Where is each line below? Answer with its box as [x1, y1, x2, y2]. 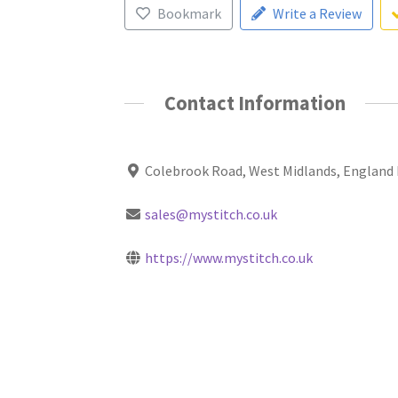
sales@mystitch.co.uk [145, 204, 278, 223]
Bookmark [156, 4, 221, 23]
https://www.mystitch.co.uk [145, 248, 314, 267]
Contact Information [163, 91, 346, 116]
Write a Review [272, 4, 362, 23]
